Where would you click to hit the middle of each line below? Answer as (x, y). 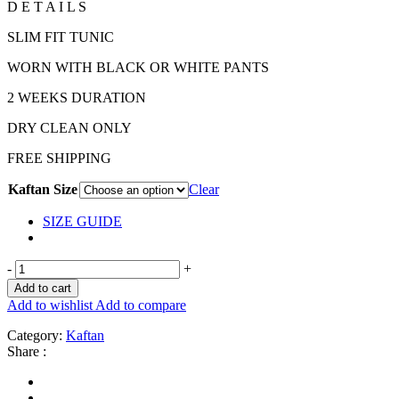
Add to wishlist (50, 305)
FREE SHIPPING (59, 158)
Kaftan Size (43, 189)
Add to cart (43, 288)
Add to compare (139, 305)
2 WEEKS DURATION (77, 97)
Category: (35, 335)
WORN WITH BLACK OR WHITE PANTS (138, 67)
